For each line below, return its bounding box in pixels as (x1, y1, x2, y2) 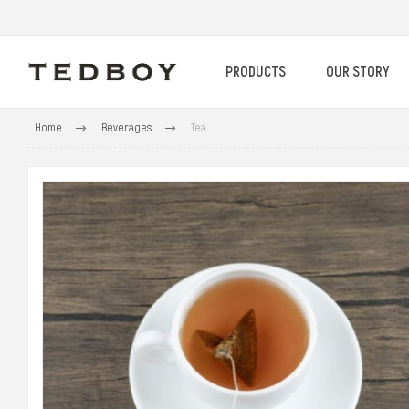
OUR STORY (326, 62, 389, 81)
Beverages (100, 121, 152, 134)
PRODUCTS (225, 62, 286, 81)
